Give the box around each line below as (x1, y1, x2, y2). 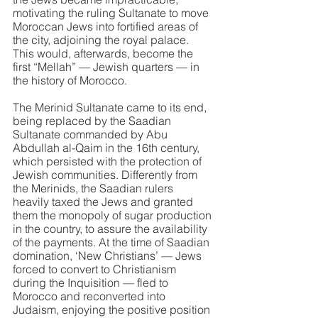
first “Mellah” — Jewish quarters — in (13, 60, 202, 74)
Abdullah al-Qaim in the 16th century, (13, 141, 202, 155)
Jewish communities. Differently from (13, 168, 200, 182)
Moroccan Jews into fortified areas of (13, 19, 201, 33)
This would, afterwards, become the (13, 46, 196, 60)
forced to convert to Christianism (13, 262, 179, 276)
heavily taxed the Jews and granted (13, 194, 196, 209)
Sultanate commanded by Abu (13, 127, 170, 141)
